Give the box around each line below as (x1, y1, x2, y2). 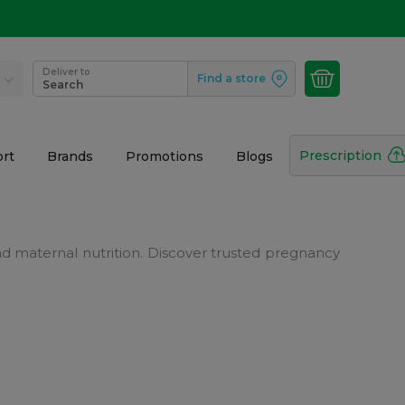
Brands (47, 148, 93, 165)
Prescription (299, 147, 381, 164)
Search (42, 78, 84, 91)
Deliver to (42, 66, 91, 78)
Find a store (197, 71, 267, 85)
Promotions (126, 148, 203, 165)
